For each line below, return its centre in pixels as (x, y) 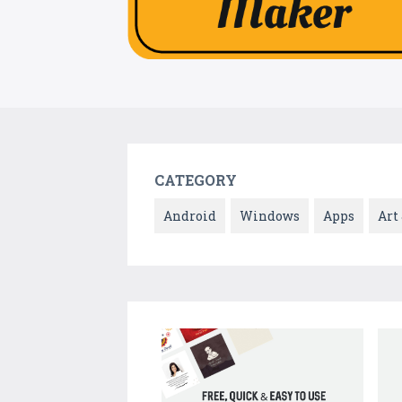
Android (190, 216)
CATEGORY (196, 180)
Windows (270, 216)
